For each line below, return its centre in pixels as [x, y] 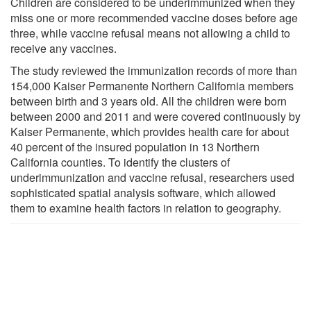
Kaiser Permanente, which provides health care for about [150, 131]
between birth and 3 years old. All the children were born [149, 101]
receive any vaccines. [64, 48]
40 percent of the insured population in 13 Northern [135, 146]
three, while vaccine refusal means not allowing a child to [150, 33]
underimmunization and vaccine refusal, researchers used [152, 177]
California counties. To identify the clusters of [120, 162]
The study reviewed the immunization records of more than [154, 70]
